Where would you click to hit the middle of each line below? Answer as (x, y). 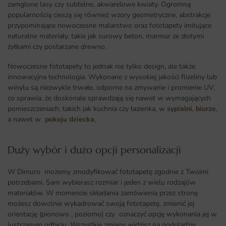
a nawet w (26, 120)
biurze (206, 109)
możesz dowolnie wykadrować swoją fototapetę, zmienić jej (101, 203)
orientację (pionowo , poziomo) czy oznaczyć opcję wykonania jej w (112, 214)
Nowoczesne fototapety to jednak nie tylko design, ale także (101, 67)
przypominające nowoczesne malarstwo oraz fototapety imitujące (109, 26)
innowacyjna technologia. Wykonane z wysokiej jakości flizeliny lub (112, 77)
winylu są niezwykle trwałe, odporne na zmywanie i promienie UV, (111, 88)
